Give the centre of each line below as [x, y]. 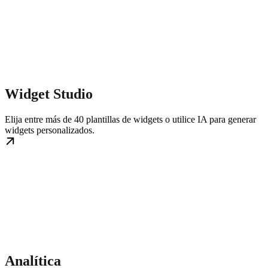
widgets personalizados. [50, 130]
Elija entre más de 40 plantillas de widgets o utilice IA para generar [130, 119]
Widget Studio [49, 94]
